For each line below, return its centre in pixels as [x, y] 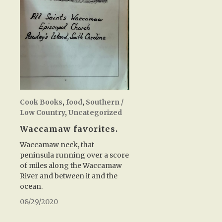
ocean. [31, 187]
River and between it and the [69, 176]
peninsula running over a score [74, 155]
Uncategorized [95, 113]
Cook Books [41, 102]
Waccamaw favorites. [69, 129]
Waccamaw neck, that [57, 145]
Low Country [42, 113]
